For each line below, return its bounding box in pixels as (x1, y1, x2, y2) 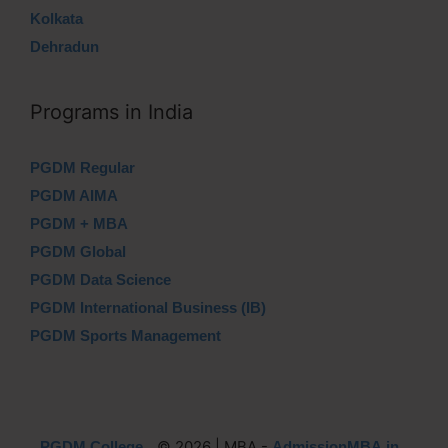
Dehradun (30, 38, 99, 55)
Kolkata (30, 10, 83, 27)
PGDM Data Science (30, 271, 171, 288)
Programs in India (30, 100, 193, 124)
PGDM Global (30, 243, 126, 260)
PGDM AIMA (30, 187, 118, 204)
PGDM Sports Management (30, 327, 221, 344)
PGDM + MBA (30, 215, 128, 232)
